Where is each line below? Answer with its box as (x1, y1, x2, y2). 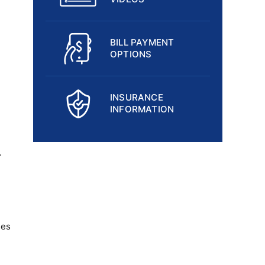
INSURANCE (110, 92, 163, 103)
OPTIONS (110, 49, 152, 60)
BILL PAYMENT (110, 37, 174, 48)
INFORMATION (110, 104, 174, 115)
